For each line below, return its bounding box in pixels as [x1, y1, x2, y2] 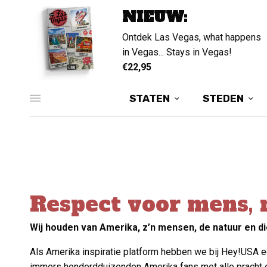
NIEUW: [122, 7, 187, 27]
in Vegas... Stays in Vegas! [122, 46, 232, 58]
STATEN [129, 92, 170, 104]
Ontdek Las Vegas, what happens [122, 32, 262, 43]
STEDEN [203, 92, 244, 104]
